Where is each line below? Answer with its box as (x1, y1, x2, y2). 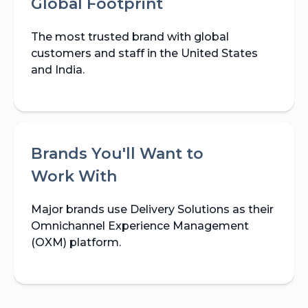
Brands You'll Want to (31, 144, 203, 163)
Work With (31, 166, 117, 186)
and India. (31, 63, 85, 76)
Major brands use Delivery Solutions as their (31, 202, 274, 216)
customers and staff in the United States (31, 46, 258, 60)
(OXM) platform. (31, 235, 121, 249)
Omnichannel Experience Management (31, 219, 249, 232)
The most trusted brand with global (31, 30, 229, 43)
